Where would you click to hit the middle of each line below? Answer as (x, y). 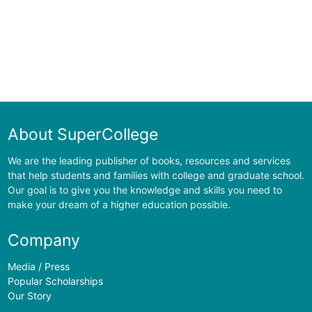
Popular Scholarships (55, 281)
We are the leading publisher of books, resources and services (149, 160)
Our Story (29, 296)
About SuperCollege (83, 134)
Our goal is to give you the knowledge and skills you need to (145, 189)
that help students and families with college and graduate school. (156, 175)
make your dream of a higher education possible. (119, 204)
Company (44, 241)
